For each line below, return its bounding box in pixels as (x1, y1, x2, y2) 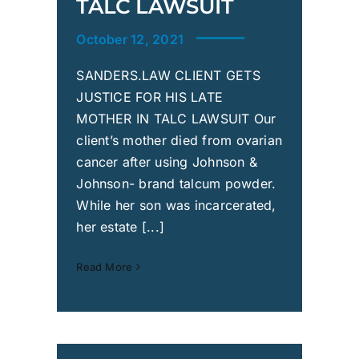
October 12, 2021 (76, 31, 184, 48)
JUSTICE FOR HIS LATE (76, 89, 224, 106)
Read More (76, 260, 133, 274)
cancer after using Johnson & (76, 154, 258, 171)
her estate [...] (76, 219, 165, 236)
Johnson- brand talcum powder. (76, 175, 276, 192)
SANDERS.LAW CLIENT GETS (76, 67, 260, 84)
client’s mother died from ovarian (76, 132, 283, 149)
